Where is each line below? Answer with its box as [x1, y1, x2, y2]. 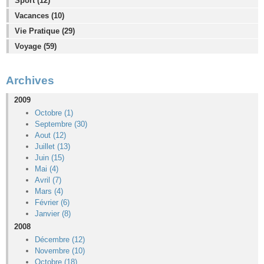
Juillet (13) [35, 142, 70, 151]
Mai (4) [35, 164, 58, 173]
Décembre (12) [35, 235, 85, 244]
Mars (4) [35, 187, 63, 196]
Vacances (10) [15, 11, 64, 20]
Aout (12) [35, 131, 66, 140]
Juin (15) [35, 153, 64, 162]
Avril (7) [35, 176, 61, 184]
